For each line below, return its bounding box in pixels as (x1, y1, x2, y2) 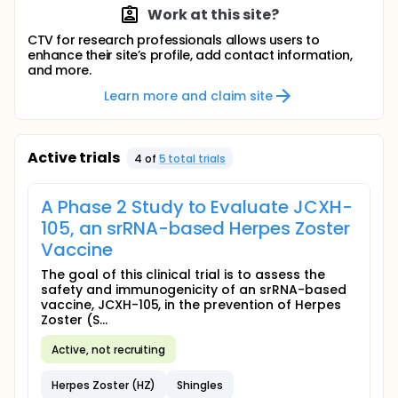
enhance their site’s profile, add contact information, (28, 46, 353, 64)
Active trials (28, 147, 120, 168)
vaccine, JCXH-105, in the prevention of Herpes (41, 296, 341, 314)
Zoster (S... (41, 311, 107, 329)
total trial (165, 150, 220, 166)
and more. (28, 61, 92, 79)
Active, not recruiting (52, 341, 166, 357)
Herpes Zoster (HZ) (52, 377, 156, 393)
